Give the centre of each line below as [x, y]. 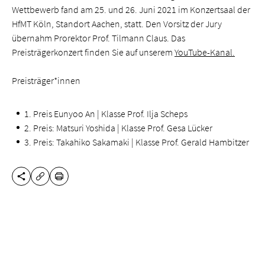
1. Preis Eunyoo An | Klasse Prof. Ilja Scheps [106, 114]
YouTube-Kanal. [205, 52]
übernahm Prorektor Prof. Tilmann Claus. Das [98, 38]
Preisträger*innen [46, 80]
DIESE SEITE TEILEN [59, 181]
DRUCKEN [77, 181]
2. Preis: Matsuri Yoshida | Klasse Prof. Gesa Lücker [119, 128]
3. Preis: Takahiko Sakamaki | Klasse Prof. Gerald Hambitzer [137, 142]
